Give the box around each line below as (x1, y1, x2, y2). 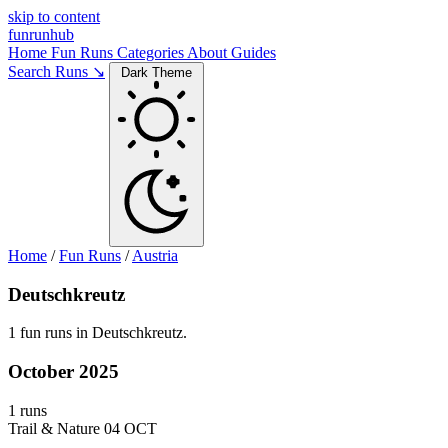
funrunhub (8, 26, 74, 43)
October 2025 (8, 361, 119, 383)
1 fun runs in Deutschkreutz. (8, 324, 187, 342)
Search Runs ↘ (8, 63, 105, 80)
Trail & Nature (8, 419, 100, 437)
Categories (117, 44, 187, 61)
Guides (231, 44, 276, 61)
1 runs (8, 401, 47, 419)
